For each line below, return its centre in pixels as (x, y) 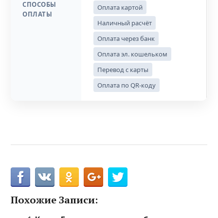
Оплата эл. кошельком (133, 54)
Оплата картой (120, 7)
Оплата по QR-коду (127, 85)
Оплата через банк (126, 38)
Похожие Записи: (54, 200)
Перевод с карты (123, 70)
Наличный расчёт (125, 23)
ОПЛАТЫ (37, 14)
